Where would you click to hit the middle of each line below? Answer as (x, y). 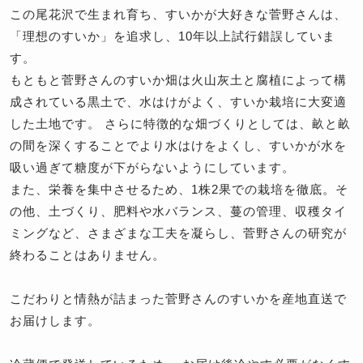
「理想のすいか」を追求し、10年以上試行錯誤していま (173, 36)
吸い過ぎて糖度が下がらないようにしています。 (152, 168)
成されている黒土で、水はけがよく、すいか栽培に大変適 (178, 102)
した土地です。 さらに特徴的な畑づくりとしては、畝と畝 (180, 124)
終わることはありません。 (88, 255)
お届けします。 (55, 321)
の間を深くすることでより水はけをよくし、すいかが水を (178, 146)
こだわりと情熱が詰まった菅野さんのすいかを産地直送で (178, 299)
